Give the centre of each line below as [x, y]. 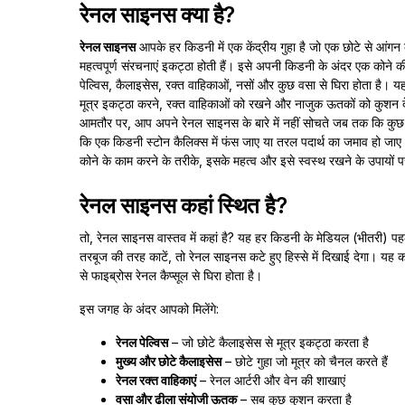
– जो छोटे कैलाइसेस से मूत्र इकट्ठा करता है [268, 342]
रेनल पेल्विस [142, 342]
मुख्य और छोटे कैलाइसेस [169, 361]
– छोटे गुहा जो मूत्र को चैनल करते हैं [305, 361]
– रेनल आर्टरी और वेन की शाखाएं [271, 380]
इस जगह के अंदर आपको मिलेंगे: [149, 309]
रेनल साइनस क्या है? [158, 15]
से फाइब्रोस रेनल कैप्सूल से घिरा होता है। [171, 275]
